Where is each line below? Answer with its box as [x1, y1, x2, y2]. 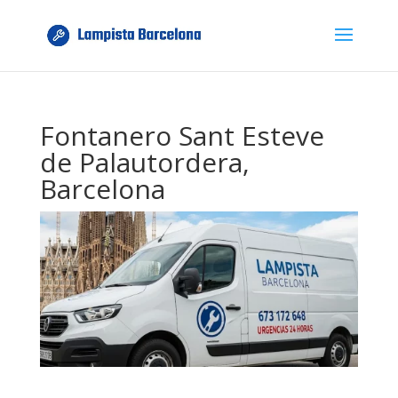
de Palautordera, [39, 144, 250, 180]
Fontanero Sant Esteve [39, 117, 324, 154]
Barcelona [39, 171, 165, 207]
